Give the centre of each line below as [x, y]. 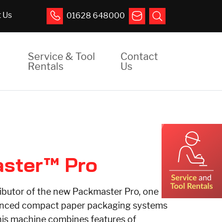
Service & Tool [61, 56]
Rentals [45, 66]
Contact [139, 56]
